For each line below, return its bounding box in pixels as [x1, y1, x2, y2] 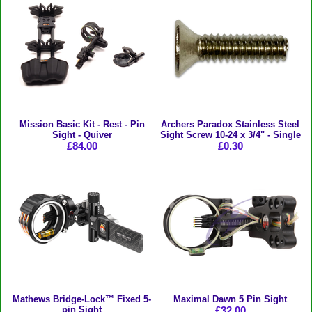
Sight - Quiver [52, 129, 112, 140]
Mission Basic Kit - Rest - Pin [19, 118, 145, 130]
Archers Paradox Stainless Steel [161, 118, 299, 130]
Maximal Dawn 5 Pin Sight [173, 293, 287, 304]
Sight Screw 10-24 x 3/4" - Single [159, 129, 301, 140]
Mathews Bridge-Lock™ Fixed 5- [13, 293, 151, 304]
